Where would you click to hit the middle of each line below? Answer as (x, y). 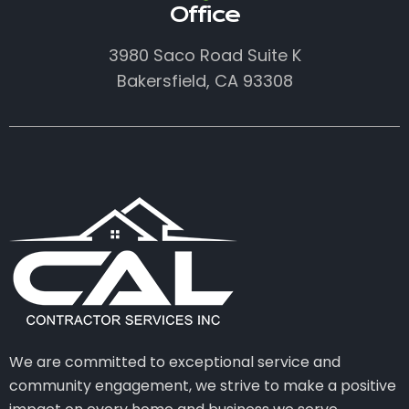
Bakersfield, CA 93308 (204, 80)
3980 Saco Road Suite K (204, 55)
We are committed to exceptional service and (175, 362)
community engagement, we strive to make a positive (203, 386)
